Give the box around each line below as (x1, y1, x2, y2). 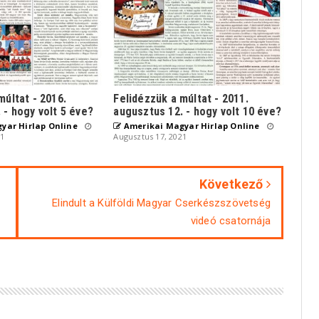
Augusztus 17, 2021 (113, 131, 187, 142)
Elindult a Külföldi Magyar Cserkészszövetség (52, 197, 271, 210)
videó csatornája (190, 214, 271, 228)
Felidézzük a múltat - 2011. (113, 92, 249, 106)
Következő (199, 177, 266, 192)
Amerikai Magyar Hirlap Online (121, 120, 260, 132)
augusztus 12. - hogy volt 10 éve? (113, 105, 281, 119)
